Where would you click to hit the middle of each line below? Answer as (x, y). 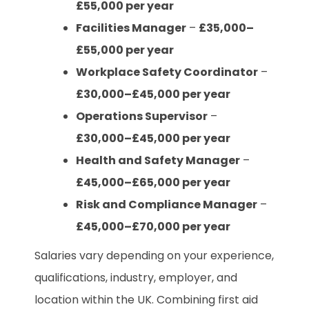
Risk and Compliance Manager (167, 204)
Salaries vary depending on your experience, (154, 255)
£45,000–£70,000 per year (153, 226)
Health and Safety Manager (158, 160)
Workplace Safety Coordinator (167, 72)
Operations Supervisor (142, 116)
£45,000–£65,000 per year (153, 182)
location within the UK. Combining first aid (146, 299)
